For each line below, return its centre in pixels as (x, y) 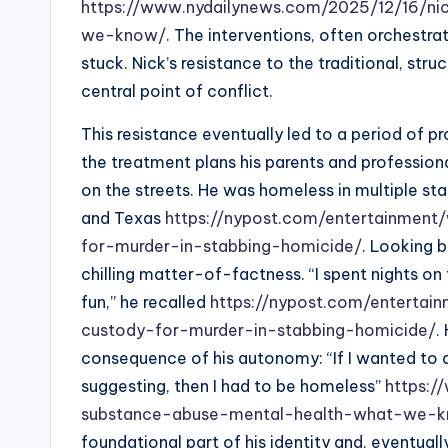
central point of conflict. (177, 91)
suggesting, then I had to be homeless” (231, 386)
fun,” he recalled (143, 302)
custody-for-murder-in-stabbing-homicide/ (258, 330)
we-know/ (123, 35)
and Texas (121, 218)
